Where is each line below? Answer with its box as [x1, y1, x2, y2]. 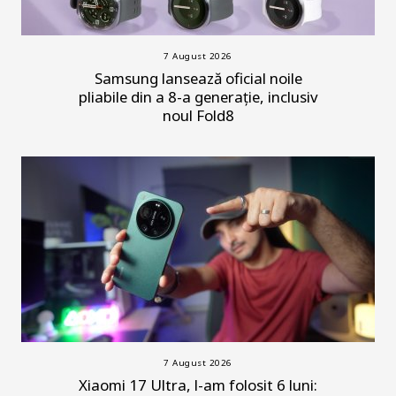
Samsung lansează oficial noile [94, 68, 302, 89]
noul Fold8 [162, 105, 234, 126]
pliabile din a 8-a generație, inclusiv [78, 87, 318, 108]
